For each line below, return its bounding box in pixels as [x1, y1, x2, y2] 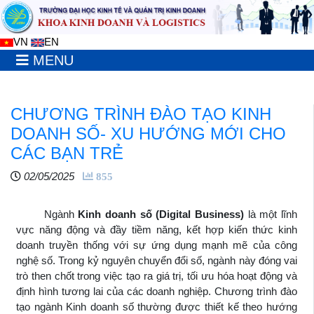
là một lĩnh [244, 207, 298, 220]
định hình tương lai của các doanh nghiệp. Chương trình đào [16, 285, 297, 297]
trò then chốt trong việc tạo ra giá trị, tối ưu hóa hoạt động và [16, 269, 297, 282]
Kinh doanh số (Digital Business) [78, 207, 245, 220]
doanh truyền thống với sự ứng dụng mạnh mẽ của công [16, 238, 297, 251]
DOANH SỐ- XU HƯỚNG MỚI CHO [11, 123, 286, 143]
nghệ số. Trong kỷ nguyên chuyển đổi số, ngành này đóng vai [16, 254, 297, 266]
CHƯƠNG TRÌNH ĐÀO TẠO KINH [11, 104, 271, 123]
